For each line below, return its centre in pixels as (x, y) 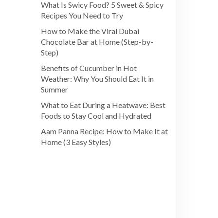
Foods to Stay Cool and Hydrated (96, 116)
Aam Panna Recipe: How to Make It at (104, 131)
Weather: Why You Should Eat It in (97, 79)
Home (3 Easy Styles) (76, 142)
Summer (54, 90)
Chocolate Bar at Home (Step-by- (97, 42)
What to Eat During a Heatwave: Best (103, 105)
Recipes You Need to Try (82, 16)
